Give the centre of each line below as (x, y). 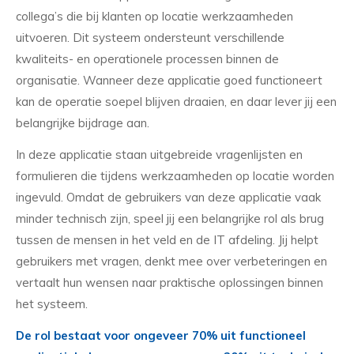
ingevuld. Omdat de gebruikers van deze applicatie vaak (168, 198)
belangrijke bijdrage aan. (83, 123)
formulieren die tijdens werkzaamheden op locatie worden (175, 176)
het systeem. (52, 304)
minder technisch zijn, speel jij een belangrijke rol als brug (170, 219)
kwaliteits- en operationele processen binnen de (147, 59)
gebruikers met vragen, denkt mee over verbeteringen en (171, 262)
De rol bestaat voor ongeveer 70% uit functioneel (161, 335)
